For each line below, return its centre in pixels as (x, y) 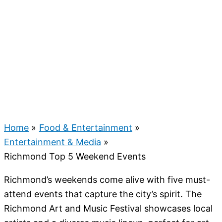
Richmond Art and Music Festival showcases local (108, 208)
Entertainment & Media (53, 142)
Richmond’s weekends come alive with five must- (107, 179)
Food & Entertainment (85, 127)
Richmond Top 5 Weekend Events (75, 156)
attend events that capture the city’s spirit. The (103, 194)
